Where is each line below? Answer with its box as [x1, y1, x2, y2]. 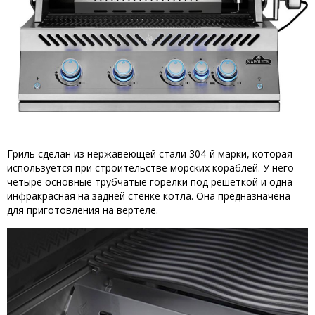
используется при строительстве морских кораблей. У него [7, 160, 294, 174]
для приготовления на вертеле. [7, 202, 158, 217]
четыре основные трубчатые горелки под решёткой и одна [7, 174, 292, 188]
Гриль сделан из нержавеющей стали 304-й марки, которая [7, 146, 292, 160]
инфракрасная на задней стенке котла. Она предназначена [7, 188, 290, 202]
